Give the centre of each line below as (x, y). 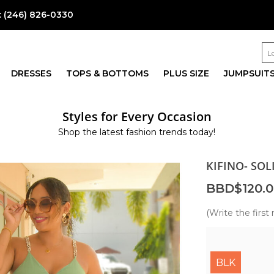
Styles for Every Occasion (137, 116)
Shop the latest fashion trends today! (137, 132)
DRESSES (31, 73)
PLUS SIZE (186, 73)
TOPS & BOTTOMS (107, 73)
